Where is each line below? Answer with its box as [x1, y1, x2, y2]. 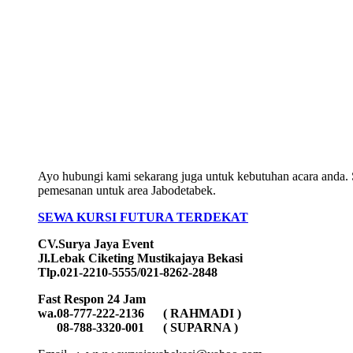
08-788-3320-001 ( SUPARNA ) [38, 320, 238, 334]
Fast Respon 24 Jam [38, 292, 146, 306]
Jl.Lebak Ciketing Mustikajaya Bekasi [38, 251, 243, 265]
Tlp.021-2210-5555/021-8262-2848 [38, 265, 217, 279]
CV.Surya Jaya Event [38, 236, 154, 251]
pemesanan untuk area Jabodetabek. [38, 183, 216, 197]
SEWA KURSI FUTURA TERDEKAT [38, 210, 248, 224]
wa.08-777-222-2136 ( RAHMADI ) [38, 306, 241, 320]
